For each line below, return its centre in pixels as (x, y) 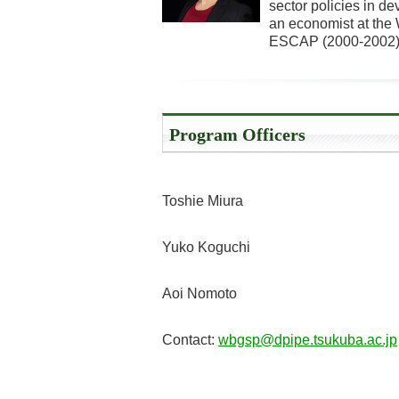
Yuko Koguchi (206, 247)
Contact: (190, 340)
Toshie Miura (203, 201)
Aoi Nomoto (199, 293)
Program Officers (237, 134)
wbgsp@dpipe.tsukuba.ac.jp (308, 340)
